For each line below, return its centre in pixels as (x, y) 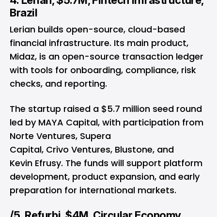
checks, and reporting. (58, 84)
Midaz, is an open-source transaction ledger (107, 57)
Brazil (25, 13)
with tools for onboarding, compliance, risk (103, 70)
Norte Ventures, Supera (60, 136)
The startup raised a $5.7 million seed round (106, 109)
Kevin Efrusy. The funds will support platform (106, 163)
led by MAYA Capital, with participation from (107, 123)
